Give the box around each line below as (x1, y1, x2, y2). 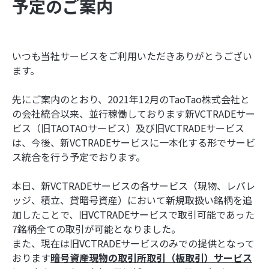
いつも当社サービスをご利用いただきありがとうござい (12, 49, 252, 63)
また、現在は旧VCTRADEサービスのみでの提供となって (12, 236, 255, 250)
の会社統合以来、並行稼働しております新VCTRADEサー (12, 106, 255, 121)
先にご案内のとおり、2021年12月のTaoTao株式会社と (12, 92, 250, 106)
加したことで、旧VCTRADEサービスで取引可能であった (12, 207, 255, 222)
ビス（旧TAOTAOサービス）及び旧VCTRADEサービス (12, 121, 244, 135)
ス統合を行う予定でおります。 (12, 150, 145, 164)
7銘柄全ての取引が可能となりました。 (12, 222, 181, 236)
